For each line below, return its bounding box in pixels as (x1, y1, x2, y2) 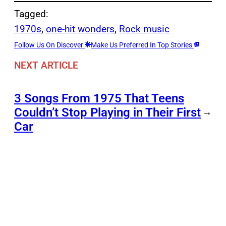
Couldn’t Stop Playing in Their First (14, 105, 201, 120)
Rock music (119, 23, 169, 35)
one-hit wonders (46, 23, 115, 35)
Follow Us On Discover (14, 41, 85, 49)
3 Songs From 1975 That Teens (14, 91, 184, 105)
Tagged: (14, 8, 48, 20)
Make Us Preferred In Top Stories (91, 41, 194, 49)
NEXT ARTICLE (14, 59, 78, 71)
